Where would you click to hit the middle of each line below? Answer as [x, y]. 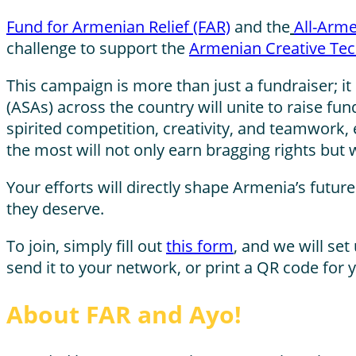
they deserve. [55, 209]
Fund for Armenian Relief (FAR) [118, 27]
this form [200, 246]
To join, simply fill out [86, 246]
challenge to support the [98, 48]
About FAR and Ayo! [124, 314]
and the [260, 27]
